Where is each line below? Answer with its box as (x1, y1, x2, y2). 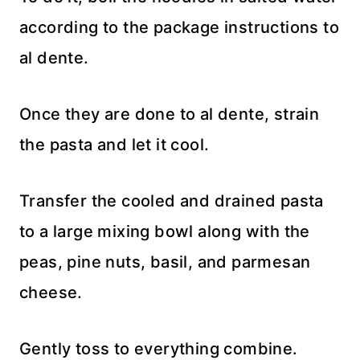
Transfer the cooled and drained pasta (19, 190, 324, 211)
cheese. (19, 282, 83, 302)
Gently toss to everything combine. (19, 338, 298, 358)
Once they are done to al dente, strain (19, 104, 320, 124)
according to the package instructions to (19, 17, 339, 37)
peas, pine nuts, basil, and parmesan (19, 252, 311, 272)
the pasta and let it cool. (19, 134, 210, 154)
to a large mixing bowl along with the (19, 221, 310, 241)
